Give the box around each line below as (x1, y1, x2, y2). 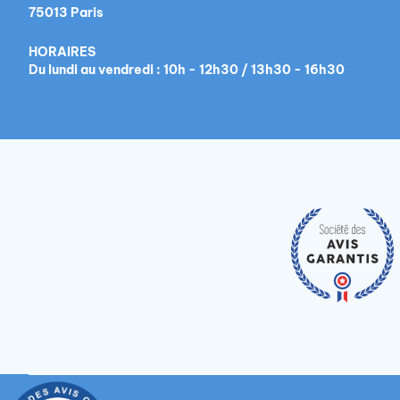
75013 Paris (29, 4, 104, 21)
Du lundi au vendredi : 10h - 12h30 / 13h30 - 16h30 (29, 62, 345, 78)
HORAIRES (29, 44, 96, 60)
